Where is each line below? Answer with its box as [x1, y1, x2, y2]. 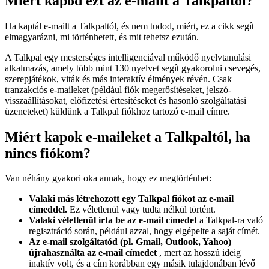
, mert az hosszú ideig [157, 247, 241, 258]
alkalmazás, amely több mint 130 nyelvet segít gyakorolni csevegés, [5, 62, 261, 73]
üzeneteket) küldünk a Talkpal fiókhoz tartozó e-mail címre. [5, 106, 230, 116]
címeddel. [29, 204, 67, 215]
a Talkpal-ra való [197, 215, 263, 226]
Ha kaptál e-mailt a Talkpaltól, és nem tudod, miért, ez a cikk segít [5, 20, 254, 31]
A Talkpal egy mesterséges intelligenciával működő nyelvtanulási [5, 52, 251, 62]
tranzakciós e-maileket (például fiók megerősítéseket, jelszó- [5, 84, 231, 95]
